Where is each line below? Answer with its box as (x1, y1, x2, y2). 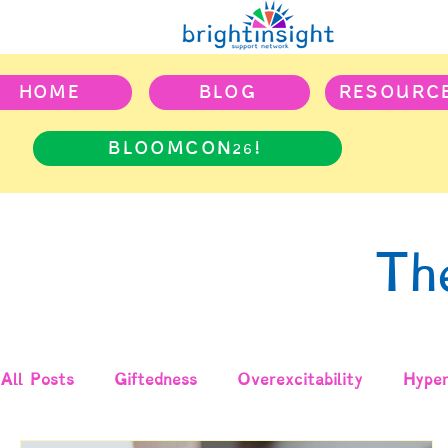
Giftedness (114, 369, 197, 390)
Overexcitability (237, 369, 363, 390)
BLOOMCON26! (108, 137, 263, 159)
